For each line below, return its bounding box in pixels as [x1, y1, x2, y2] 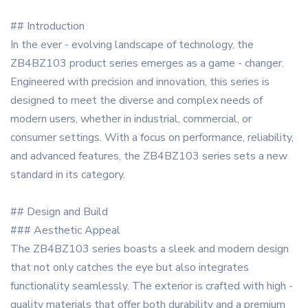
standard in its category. [10, 167, 125, 183]
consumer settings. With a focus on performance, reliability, [10, 130, 294, 146]
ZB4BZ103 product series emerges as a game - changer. [10, 56, 284, 71]
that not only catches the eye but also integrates [10, 260, 249, 276]
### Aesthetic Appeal [10, 223, 120, 239]
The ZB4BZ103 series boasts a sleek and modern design [10, 241, 289, 257]
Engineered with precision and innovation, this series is [10, 74, 269, 90]
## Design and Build [10, 204, 108, 220]
